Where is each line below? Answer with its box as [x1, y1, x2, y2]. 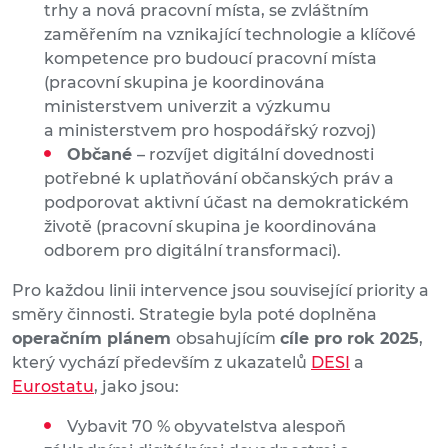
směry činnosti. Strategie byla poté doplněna [12, 305, 377, 325]
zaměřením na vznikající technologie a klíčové [44, 25, 416, 45]
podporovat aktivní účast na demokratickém [44, 193, 409, 213]
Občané [67, 145, 137, 165]
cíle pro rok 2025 [280, 329, 419, 349]
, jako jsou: [94, 377, 179, 397]
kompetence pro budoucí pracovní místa [44, 49, 377, 69]
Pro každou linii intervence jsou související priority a [12, 281, 429, 301]
